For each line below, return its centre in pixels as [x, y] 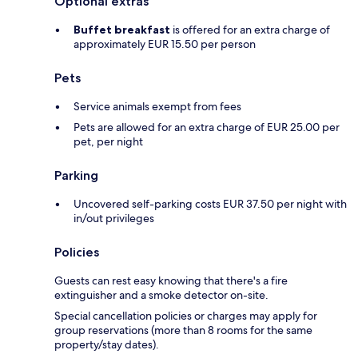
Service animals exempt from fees [157, 107]
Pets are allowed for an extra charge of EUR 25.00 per [207, 127]
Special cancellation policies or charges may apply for [186, 316]
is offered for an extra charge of [250, 30]
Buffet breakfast [122, 30]
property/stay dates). [107, 345]
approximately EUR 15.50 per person [165, 44]
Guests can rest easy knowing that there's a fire [171, 281]
